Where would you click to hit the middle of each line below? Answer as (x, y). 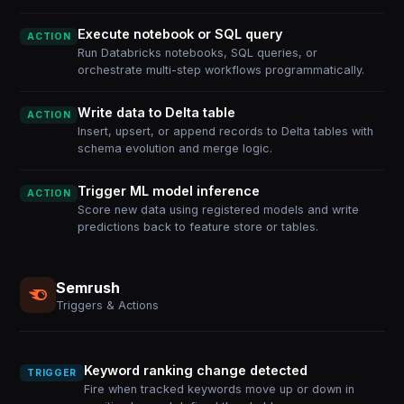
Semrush (88, 287)
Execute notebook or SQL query (180, 34)
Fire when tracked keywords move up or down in (219, 389)
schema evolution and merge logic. (175, 148)
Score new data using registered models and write (219, 210)
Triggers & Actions (108, 305)
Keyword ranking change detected (195, 370)
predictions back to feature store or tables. (198, 227)
